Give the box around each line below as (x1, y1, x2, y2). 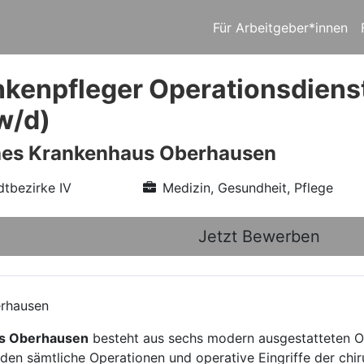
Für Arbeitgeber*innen (213, 19, 348, 36)
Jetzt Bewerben (198, 227, 320, 246)
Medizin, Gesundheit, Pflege (162, 180, 333, 196)
